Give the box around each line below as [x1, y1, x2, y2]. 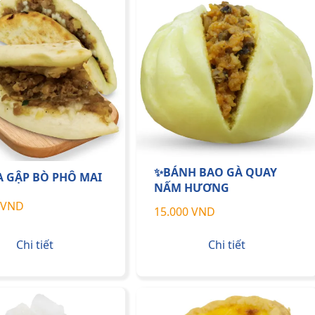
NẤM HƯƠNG [154, 179, 229, 195]
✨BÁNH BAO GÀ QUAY [154, 164, 277, 180]
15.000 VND [154, 203, 215, 219]
